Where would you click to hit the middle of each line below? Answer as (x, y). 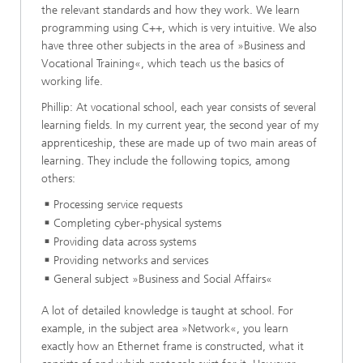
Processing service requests (118, 204)
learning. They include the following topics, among (166, 160)
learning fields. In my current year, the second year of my (180, 125)
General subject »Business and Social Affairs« (163, 279)
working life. (72, 81)
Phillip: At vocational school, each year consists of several (179, 107)
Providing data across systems (125, 241)
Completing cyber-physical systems (137, 223)
